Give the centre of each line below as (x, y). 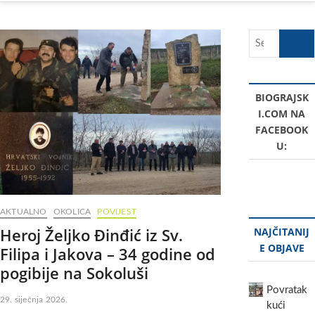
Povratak (287, 290)
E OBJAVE (282, 248)
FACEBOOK (282, 130)
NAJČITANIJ (282, 232)
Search (294, 36)
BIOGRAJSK (282, 97)
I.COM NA (282, 114)
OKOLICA (72, 212)
